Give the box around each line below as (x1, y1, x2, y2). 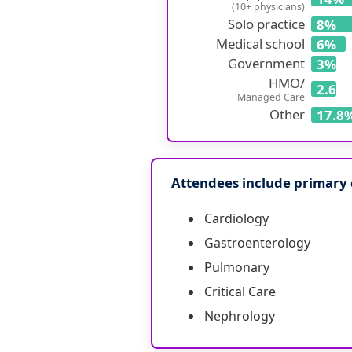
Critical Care (204, 283, 276, 301)
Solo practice (228, 15, 305, 34)
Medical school (216, 35, 305, 53)
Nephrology (204, 307, 275, 325)
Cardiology (204, 210, 269, 228)
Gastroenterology (204, 234, 310, 252)
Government (228, 54, 305, 73)
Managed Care (237, 90, 305, 104)
